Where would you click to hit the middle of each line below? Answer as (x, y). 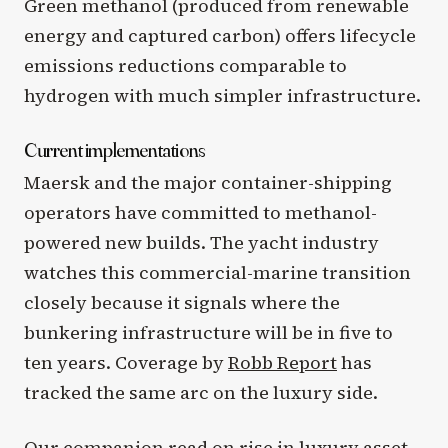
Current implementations (115, 149)
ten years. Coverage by (126, 362)
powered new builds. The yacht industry (201, 242)
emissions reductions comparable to (185, 65)
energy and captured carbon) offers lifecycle (220, 35)
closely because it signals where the (182, 302)
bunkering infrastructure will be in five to (208, 332)
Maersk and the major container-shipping (208, 182)
